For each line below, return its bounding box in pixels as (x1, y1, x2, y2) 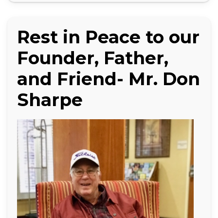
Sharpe (17, 89, 83, 110)
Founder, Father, (17, 47, 168, 69)
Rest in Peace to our (17, 26, 200, 48)
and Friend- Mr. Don (17, 68, 200, 90)
